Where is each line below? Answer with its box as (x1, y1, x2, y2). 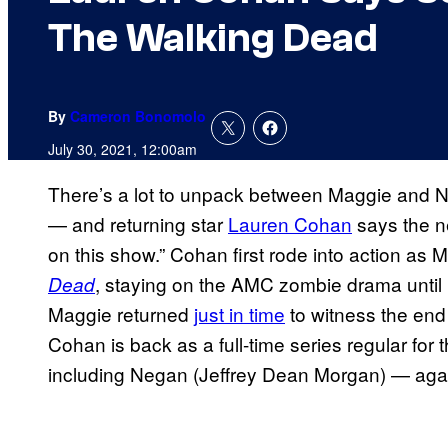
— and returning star (48, 210, 228, 238)
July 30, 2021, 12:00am (48, 139, 197, 160)
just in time (194, 300, 285, 328)
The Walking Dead (48, 15, 378, 62)
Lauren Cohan (228, 210, 352, 238)
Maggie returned (48, 300, 194, 328)
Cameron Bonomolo (70, 106, 206, 127)
